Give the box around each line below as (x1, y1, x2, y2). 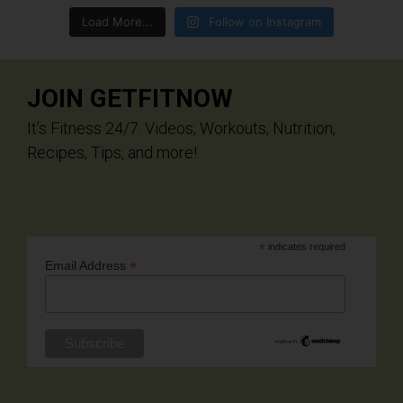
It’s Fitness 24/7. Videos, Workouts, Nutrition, (27, 119, 336, 139)
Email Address (45, 258, 130, 273)
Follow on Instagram (209, 14, 322, 30)
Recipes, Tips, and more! (27, 143, 197, 163)
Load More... (81, 14, 153, 30)
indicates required (265, 241, 346, 253)
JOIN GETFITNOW (27, 84, 233, 114)
